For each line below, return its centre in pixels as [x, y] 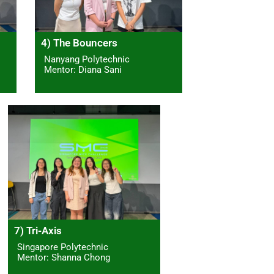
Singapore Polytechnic [62, 247]
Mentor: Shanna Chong [63, 258]
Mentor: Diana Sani [83, 70]
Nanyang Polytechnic [87, 60]
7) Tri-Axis [38, 231]
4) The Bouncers [79, 43]
